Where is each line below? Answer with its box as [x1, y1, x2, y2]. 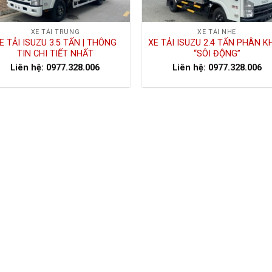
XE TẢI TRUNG [30, 28, 80, 36]
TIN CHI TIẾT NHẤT [16, 49, 93, 59]
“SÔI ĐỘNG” [193, 49, 240, 59]
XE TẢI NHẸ [197, 28, 236, 36]
